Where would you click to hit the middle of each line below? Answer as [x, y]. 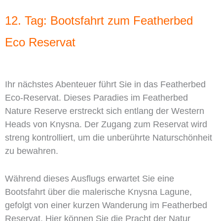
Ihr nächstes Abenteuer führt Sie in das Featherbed [105, 85]
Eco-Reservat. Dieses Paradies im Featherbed [96, 98]
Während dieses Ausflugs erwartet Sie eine [90, 178]
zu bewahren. [32, 151]
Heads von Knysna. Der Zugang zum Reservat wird [106, 125]
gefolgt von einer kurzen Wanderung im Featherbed [106, 205]
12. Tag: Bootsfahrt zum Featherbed [99, 21]
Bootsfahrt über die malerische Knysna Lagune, [98, 192]
